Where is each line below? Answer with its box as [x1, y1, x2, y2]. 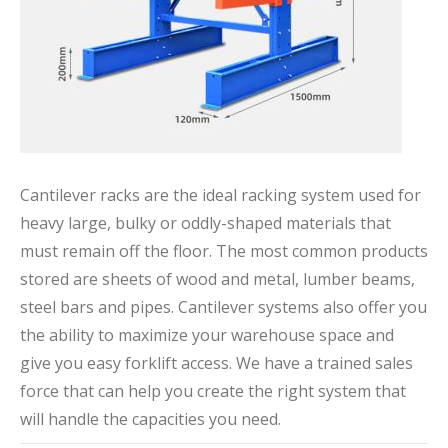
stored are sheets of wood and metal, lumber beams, [20, 268, 415, 290]
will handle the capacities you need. [20, 408, 281, 430]
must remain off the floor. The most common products [20, 240, 428, 262]
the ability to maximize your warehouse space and [20, 324, 394, 346]
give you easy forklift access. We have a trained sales [20, 352, 413, 374]
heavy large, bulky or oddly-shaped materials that [20, 212, 391, 234]
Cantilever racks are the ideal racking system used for [20, 184, 421, 206]
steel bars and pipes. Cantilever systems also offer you [20, 296, 427, 318]
